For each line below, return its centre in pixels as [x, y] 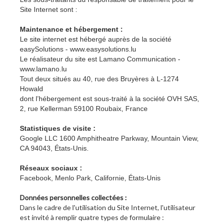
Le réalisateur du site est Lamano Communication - [100, 59]
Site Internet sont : [49, 10]
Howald [31, 89]
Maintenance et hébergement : [71, 29]
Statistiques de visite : [58, 129]
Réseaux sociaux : [51, 168]
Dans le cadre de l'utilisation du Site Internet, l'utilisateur [108, 208]
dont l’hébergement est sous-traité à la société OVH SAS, [110, 99]
